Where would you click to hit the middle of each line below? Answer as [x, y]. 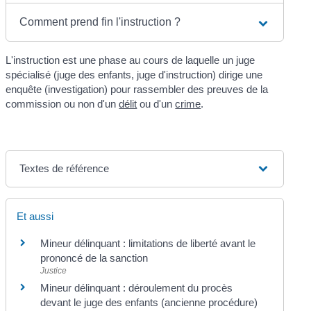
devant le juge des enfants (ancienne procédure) [149, 303]
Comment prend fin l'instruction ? [100, 22]
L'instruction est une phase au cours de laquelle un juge [131, 60]
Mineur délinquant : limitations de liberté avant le [148, 244]
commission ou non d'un [62, 104]
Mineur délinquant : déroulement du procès [137, 288]
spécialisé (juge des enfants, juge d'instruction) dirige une [134, 75]
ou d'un [156, 104]
